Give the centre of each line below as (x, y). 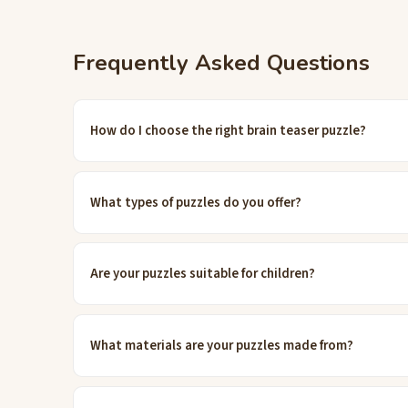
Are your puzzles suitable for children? (203, 274)
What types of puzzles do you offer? (196, 202)
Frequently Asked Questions (221, 63)
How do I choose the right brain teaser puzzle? (229, 131)
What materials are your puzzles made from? (222, 345)
